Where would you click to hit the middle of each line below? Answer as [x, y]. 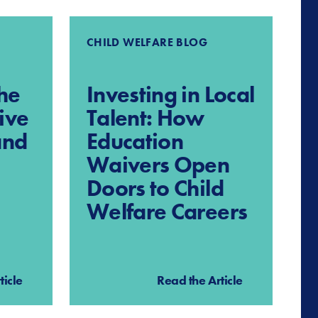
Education [135, 141]
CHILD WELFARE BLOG [147, 42]
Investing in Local [170, 94]
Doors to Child [155, 188]
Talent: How [145, 118]
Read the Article [200, 280]
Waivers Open [158, 165]
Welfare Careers [167, 212]
